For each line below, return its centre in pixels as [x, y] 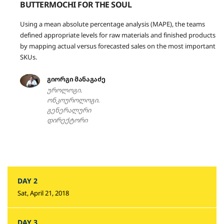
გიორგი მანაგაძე [76, 79]
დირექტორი [67, 120]
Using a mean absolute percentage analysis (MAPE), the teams [112, 24]
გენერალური [69, 110]
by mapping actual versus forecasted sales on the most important [118, 46]
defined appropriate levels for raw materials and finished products [118, 35]
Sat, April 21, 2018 [43, 193]
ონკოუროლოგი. [73, 100]
